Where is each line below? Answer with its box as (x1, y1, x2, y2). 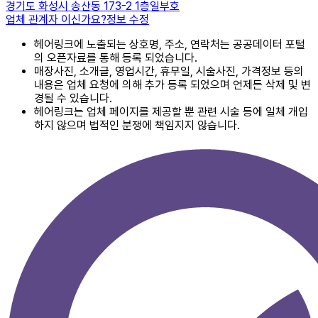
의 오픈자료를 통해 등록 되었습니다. (34, 51, 197, 65)
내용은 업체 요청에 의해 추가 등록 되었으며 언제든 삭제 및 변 (34, 78, 311, 92)
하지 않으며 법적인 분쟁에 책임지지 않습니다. (34, 119, 240, 133)
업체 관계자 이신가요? (6, 13, 106, 27)
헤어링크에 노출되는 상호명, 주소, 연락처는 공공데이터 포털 (34, 38, 305, 52)
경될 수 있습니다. (34, 92, 112, 106)
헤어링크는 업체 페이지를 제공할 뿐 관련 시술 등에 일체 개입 (34, 105, 308, 119)
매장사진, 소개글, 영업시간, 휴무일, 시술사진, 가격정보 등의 (34, 65, 304, 79)
